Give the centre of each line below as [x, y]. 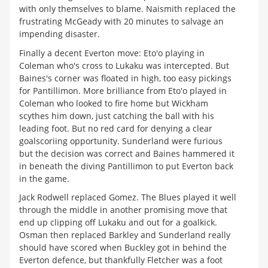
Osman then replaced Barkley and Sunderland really [125, 235]
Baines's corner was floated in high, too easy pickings [125, 78]
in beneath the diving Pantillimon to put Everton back [126, 166]
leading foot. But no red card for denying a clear [116, 128]
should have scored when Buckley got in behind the [123, 248]
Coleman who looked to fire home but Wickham [114, 103]
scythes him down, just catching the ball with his [117, 115]
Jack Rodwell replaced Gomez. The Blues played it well [128, 197]
